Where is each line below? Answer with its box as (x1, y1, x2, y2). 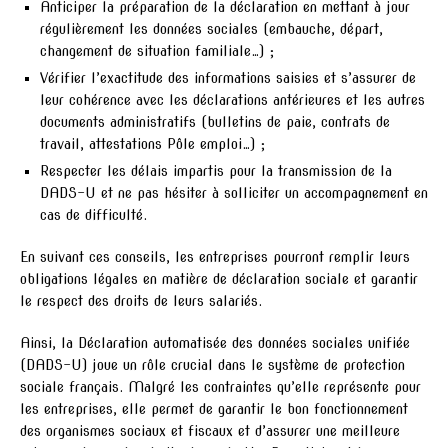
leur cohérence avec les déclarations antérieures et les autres (40, 92, 425, 109)
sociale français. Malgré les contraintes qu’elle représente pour (20, 379, 421, 396)
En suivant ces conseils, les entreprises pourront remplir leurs (20, 249, 410, 266)
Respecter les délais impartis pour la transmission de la (40, 163, 392, 180)
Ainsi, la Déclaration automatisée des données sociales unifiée (20, 335, 410, 352)
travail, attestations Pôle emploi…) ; (40, 136, 265, 153)
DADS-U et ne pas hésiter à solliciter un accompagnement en (40, 185, 428, 202)
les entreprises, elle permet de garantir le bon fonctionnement (20, 401, 408, 418)
